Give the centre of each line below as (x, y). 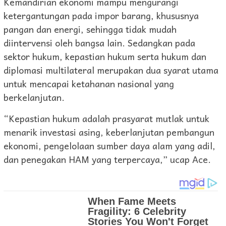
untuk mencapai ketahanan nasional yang (89, 84)
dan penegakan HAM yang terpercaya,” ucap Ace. (107, 159)
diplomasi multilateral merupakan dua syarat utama (111, 70)
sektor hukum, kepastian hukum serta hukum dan (105, 56)
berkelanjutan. (34, 97)
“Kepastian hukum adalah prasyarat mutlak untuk (106, 119)
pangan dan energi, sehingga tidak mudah (90, 29)
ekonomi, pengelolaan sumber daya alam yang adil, (109, 146)
